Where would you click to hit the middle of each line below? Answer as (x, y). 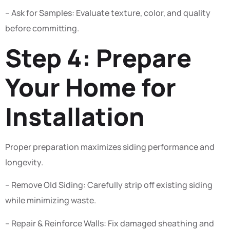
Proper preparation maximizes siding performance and (110, 147)
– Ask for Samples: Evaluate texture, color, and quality (108, 13)
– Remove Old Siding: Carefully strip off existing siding (109, 185)
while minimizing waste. (51, 200)
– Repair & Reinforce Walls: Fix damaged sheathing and (110, 223)
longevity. (24, 162)
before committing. (42, 28)
